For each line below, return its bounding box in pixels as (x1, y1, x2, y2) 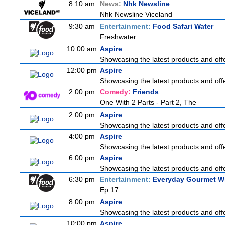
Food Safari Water (153, 22, 213, 30)
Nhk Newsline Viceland (100, 10, 172, 18)
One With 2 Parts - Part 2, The (100, 98, 196, 106)
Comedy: (100, 88, 133, 96)
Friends (133, 88, 159, 96)
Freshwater (100, 33, 136, 41)
